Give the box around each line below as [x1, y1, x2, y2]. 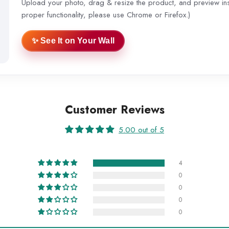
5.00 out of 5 [119, 124, 164, 136]
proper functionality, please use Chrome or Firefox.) [21, 9, 190, 20]
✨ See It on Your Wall [31, 36, 114, 45]
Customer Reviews [64, 101, 165, 118]
